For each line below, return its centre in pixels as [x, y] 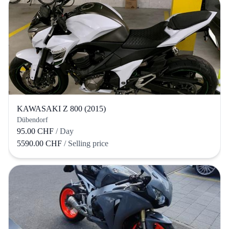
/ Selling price [86, 143]
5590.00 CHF [40, 143]
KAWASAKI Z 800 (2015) [61, 108]
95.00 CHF [35, 131]
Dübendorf [32, 120]
